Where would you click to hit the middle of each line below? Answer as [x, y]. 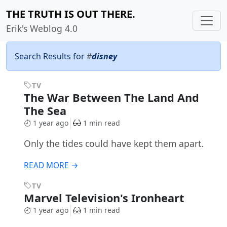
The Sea [46, 111]
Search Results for [51, 56]
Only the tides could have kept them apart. [113, 144]
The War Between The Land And [111, 98]
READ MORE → [51, 166]
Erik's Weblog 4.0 [42, 28]
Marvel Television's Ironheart [105, 198]
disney [104, 56]
